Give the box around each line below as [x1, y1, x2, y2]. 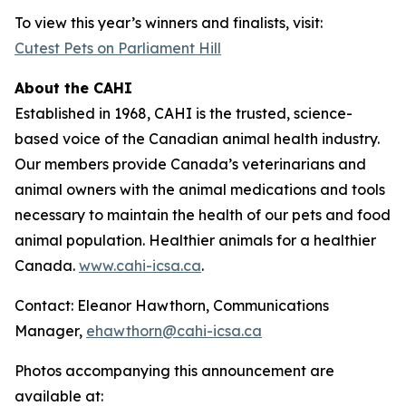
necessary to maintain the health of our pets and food [14, 206, 391, 224]
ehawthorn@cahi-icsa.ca [86, 322, 262, 340]
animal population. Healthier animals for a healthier [14, 231, 376, 249]
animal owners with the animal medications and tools [14, 180, 385, 198]
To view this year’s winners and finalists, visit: [14, 14, 323, 32]
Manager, [14, 322, 86, 340]
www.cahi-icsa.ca [79, 256, 201, 275]
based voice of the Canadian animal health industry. [14, 130, 380, 148]
